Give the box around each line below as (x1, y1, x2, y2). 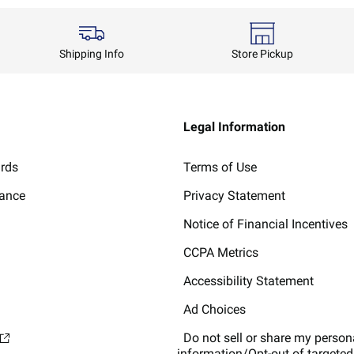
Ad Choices (183, 301, 246, 317)
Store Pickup (232, 47, 293, 60)
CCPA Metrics (183, 244, 258, 260)
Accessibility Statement (183, 273, 314, 288)
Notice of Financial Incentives (183, 216, 348, 232)
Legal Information (183, 119, 285, 134)
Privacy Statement (183, 187, 285, 203)
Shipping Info (59, 47, 124, 60)
